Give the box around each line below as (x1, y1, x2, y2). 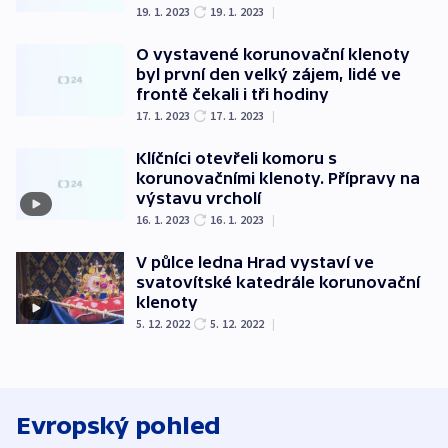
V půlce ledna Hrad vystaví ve (136, 253, 374, 272)
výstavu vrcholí (136, 189, 261, 208)
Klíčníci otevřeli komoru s (136, 149, 337, 168)
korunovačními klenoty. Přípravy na (136, 169, 420, 188)
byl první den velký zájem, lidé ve (136, 65, 401, 84)
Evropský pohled (16, 412, 221, 440)
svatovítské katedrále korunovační (136, 273, 420, 292)
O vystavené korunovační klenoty (136, 45, 410, 64)
